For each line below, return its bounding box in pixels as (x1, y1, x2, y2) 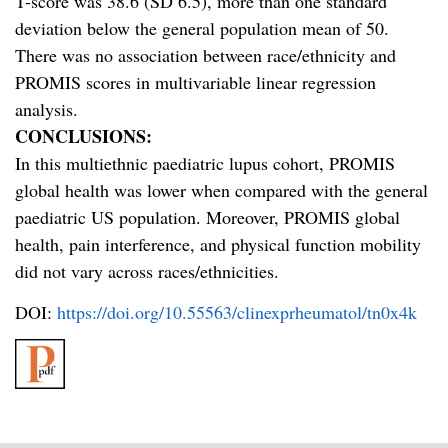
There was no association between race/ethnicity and (15, 43, 396, 68)
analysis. (15, 97, 78, 122)
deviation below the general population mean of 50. (15, 16, 389, 41)
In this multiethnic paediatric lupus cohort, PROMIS (15, 151, 395, 176)
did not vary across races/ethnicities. (15, 259, 279, 284)
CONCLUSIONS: (15, 123, 152, 150)
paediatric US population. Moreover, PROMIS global (15, 205, 400, 230)
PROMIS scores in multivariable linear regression (15, 70, 376, 95)
